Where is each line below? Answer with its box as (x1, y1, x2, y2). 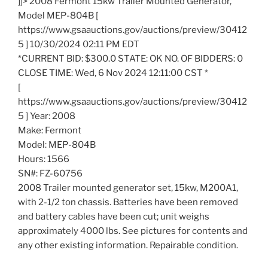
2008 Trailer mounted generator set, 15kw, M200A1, (18, 182, 238, 194)
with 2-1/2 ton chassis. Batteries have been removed (18, 197, 238, 208)
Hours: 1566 (18, 154, 69, 165)
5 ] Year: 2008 (18, 111, 75, 122)
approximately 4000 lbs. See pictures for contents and (18, 226, 248, 237)
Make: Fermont (18, 125, 81, 136)
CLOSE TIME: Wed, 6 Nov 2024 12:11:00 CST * (18, 68, 208, 79)
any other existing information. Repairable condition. (18, 240, 238, 251)
